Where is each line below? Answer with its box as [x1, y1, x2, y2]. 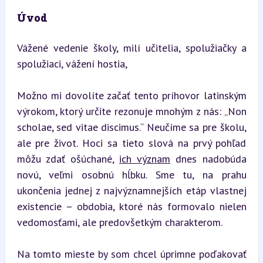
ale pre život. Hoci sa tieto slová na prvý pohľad [16, 136, 247, 150]
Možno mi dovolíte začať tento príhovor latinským [16, 88, 247, 102]
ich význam [119, 151, 171, 166]
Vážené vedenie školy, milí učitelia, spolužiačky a [16, 41, 247, 55]
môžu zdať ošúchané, [16, 151, 119, 166]
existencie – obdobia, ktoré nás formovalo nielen [16, 199, 247, 213]
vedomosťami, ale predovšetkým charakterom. [16, 215, 222, 229]
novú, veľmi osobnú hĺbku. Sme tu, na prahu [16, 167, 247, 181]
